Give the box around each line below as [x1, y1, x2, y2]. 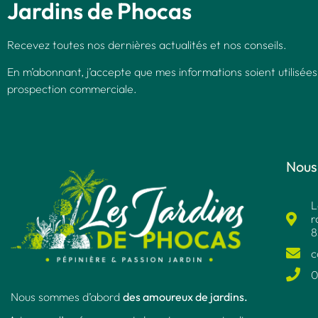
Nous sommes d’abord [10, 290, 123, 305]
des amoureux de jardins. [122, 290, 248, 305]
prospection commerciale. [7, 82, 137, 97]
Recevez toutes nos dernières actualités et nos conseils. [7, 37, 287, 52]
